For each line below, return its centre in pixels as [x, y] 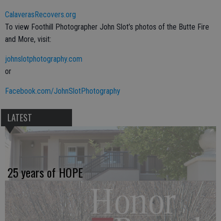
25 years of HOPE [45, 172]
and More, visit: [28, 39]
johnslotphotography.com [44, 59]
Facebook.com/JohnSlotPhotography [63, 91]
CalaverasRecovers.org [40, 15]
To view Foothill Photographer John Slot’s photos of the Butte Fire [107, 27]
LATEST [19, 118]
